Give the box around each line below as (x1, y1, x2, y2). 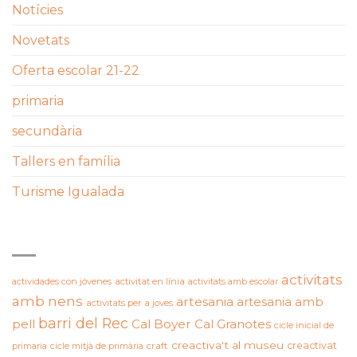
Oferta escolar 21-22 (12, 63, 139, 79)
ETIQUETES (12, 228, 96, 244)
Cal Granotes (194, 316, 271, 331)
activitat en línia (115, 275, 185, 287)
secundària (12, 124, 82, 139)
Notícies (12, 2, 63, 18)
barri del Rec (38, 314, 128, 331)
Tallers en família (12, 154, 120, 170)
